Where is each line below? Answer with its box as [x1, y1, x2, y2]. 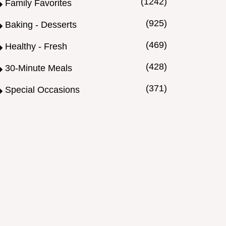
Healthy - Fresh [5, 41, 67, 52]
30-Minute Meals [5, 63, 72, 74]
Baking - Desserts [5, 20, 77, 30]
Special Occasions [5, 85, 80, 95]
